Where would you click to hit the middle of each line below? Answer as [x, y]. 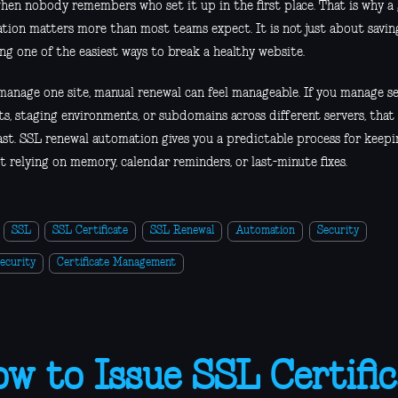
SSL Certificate [91, 230]
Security [338, 230]
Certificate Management [117, 262]
